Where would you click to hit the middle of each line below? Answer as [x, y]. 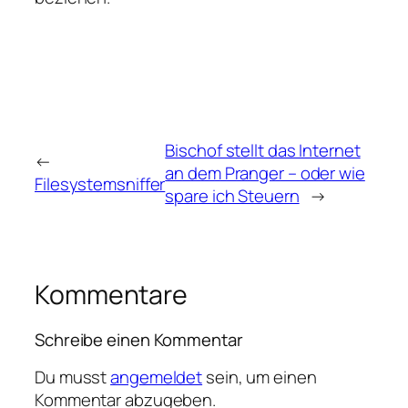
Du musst [73, 377]
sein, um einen [260, 377]
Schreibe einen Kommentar [139, 340]
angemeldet [157, 377]
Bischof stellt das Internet [263, 150]
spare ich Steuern [232, 195]
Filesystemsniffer [100, 184]
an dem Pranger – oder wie [265, 173]
